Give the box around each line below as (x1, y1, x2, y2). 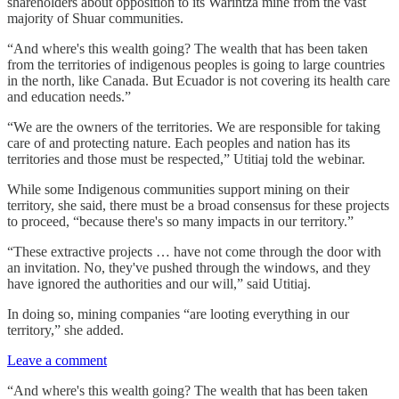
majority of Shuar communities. (7, 11, 183, 27)
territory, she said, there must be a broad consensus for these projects (7, 198, 389, 214)
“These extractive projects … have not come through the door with (7, 244, 381, 260)
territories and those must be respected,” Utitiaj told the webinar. (7, 151, 365, 167)
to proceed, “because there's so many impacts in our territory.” (7, 214, 354, 230)
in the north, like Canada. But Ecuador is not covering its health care (7, 73, 390, 89)
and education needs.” (7, 89, 131, 105)
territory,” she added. (7, 322, 124, 338)
